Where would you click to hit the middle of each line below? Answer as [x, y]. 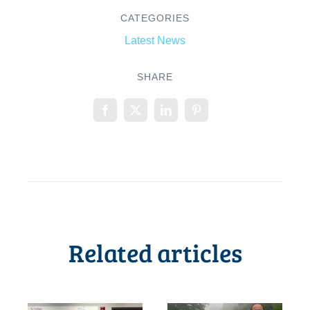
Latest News [155, 41]
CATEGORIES [155, 18]
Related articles [155, 253]
